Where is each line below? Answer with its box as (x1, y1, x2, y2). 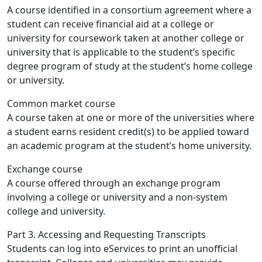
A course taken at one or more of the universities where (7, 111, 254, 124)
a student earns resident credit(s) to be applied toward (7, 125, 249, 138)
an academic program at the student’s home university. (7, 139, 251, 152)
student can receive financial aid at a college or (7, 18, 214, 30)
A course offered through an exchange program (7, 177, 220, 189)
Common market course (7, 97, 115, 110)
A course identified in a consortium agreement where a (7, 4, 251, 16)
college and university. (7, 205, 105, 218)
